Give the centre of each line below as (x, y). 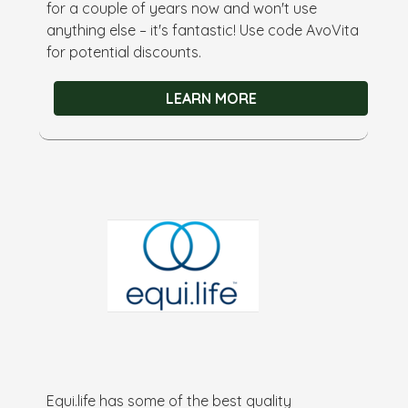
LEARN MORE (211, 98)
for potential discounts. (124, 51)
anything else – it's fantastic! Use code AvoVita (203, 30)
